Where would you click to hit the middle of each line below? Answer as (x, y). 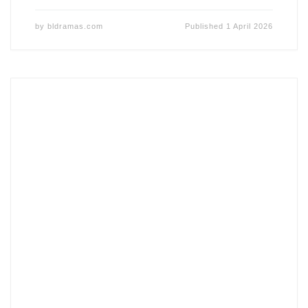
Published (206, 26)
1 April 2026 (250, 26)
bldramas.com (75, 26)
